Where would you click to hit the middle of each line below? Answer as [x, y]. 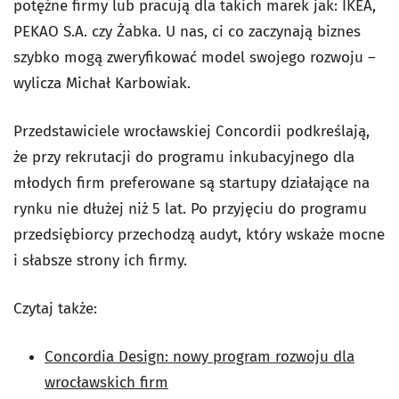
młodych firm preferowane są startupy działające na [191, 183]
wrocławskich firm [106, 383]
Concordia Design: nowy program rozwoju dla [199, 357]
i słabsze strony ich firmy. [100, 261]
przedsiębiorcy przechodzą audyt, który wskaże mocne [199, 235]
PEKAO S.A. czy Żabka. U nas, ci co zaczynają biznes [187, 32]
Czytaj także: [55, 309]
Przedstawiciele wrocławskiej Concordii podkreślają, [191, 132]
